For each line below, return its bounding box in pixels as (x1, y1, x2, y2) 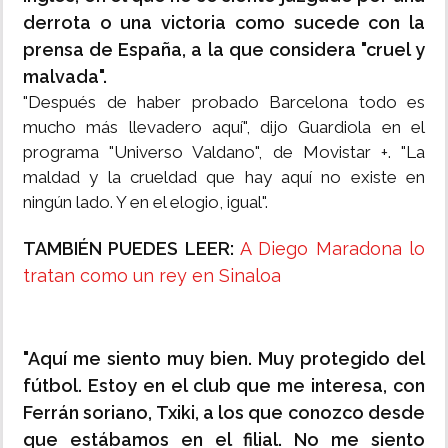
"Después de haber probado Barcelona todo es (23, 92, 425, 113)
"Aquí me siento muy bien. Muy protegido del (23, 348, 425, 370)
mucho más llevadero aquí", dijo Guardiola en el (23, 117, 425, 138)
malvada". (23, 66, 107, 88)
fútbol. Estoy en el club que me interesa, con (23, 375, 425, 397)
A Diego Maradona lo (240, 238, 425, 260)
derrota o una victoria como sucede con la (23, 12, 425, 34)
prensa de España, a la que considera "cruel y (23, 39, 425, 61)
